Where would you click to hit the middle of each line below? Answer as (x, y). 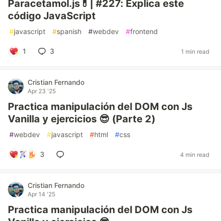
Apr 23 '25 (42, 91)
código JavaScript (52, 16)
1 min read (195, 51)
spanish (69, 31)
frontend (144, 31)
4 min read (195, 154)
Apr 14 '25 (41, 194)
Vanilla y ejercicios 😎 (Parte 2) (82, 119)
